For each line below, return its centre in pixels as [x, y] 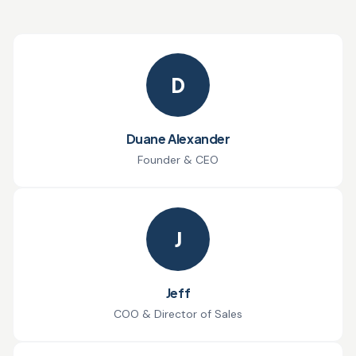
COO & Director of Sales [178, 313]
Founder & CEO [178, 159]
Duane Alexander [178, 138]
